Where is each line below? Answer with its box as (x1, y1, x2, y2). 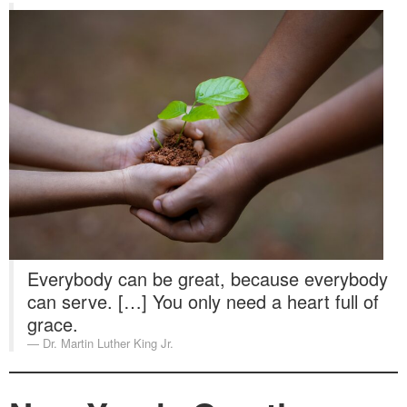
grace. (27, 311, 78, 337)
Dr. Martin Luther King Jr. (43, 334, 174, 352)
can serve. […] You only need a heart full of (27, 288, 379, 314)
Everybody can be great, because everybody (27, 265, 388, 292)
